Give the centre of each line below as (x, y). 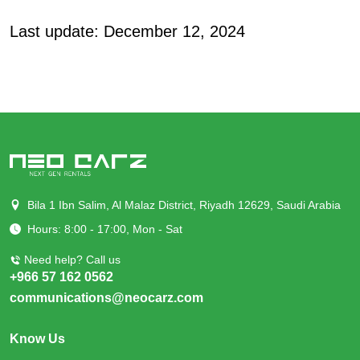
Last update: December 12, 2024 (127, 31)
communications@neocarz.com (106, 297)
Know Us (37, 338)
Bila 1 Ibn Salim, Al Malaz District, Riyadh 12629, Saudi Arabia (184, 205)
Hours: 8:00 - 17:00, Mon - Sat (105, 229)
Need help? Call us (72, 259)
